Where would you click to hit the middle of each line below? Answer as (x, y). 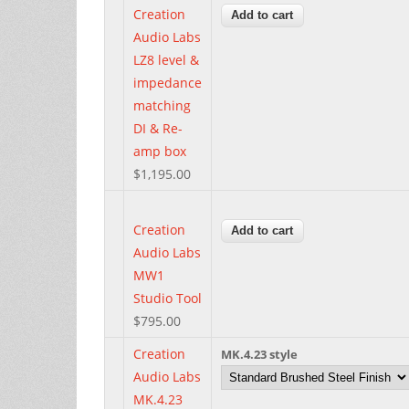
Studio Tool (168, 298)
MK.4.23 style (259, 354)
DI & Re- (158, 128)
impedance (168, 82)
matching (162, 105)
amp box (160, 151)
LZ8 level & (166, 59)
